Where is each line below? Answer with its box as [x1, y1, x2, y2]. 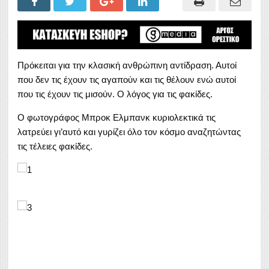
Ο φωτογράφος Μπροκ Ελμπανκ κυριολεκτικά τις [17, 112, 216, 122]
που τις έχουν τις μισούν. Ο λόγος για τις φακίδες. [17, 88, 213, 99]
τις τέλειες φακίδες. [17, 141, 92, 151]
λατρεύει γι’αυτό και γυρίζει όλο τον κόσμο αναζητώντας [17, 126, 241, 137]
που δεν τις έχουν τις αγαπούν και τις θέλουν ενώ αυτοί [17, 74, 236, 85]
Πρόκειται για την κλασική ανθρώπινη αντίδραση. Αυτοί [17, 59, 237, 70]
